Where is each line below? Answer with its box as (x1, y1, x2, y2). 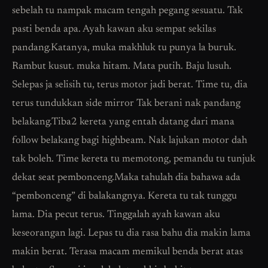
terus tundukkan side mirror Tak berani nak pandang (12, 98, 240, 109)
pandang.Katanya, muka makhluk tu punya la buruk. (12, 42, 236, 53)
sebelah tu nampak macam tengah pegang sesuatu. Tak (12, 5, 243, 16)
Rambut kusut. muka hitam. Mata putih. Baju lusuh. (12, 61, 232, 72)
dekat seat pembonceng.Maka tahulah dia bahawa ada (12, 172, 240, 183)
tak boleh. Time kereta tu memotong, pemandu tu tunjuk (12, 154, 255, 165)
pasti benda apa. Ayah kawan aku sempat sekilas (12, 24, 216, 35)
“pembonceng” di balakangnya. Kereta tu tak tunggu (12, 191, 237, 202)
